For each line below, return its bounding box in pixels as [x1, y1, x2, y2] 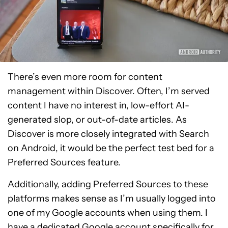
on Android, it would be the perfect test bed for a [8, 142, 214, 154]
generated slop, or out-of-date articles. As [8, 113, 187, 125]
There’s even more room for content [8, 71, 162, 82]
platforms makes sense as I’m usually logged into [8, 192, 216, 204]
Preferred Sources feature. [8, 156, 121, 168]
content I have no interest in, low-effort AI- [8, 99, 189, 111]
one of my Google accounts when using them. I [8, 207, 208, 218]
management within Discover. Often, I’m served [8, 85, 210, 97]
